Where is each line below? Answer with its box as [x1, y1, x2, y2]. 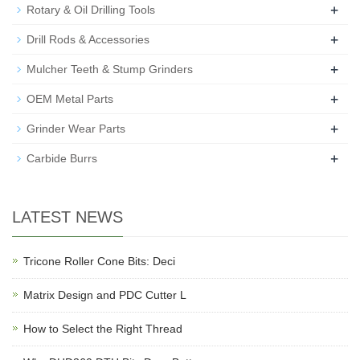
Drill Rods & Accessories [27, 33, 149, 46]
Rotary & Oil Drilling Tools [27, 3, 155, 16]
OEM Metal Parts [27, 92, 113, 105]
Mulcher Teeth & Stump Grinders [27, 63, 193, 76]
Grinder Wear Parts [27, 122, 125, 135]
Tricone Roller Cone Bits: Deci [23, 255, 175, 268]
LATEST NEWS [12, 208, 123, 226]
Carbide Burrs [27, 152, 97, 165]
